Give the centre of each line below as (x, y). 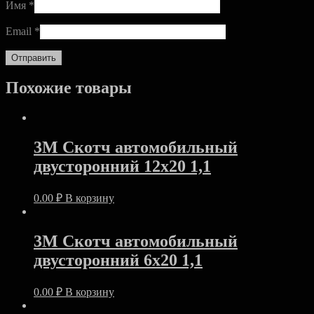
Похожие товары (69, 88)
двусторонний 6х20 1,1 (118, 260)
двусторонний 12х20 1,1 (122, 166)
